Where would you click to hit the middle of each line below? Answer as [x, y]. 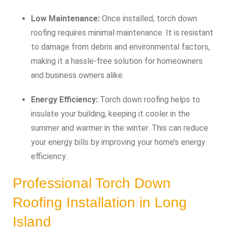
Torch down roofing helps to [149, 100]
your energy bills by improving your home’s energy [118, 142]
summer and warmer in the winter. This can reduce [120, 128]
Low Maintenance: [65, 18]
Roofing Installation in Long [100, 202]
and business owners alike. [78, 75]
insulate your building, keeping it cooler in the [110, 114]
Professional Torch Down [92, 183]
